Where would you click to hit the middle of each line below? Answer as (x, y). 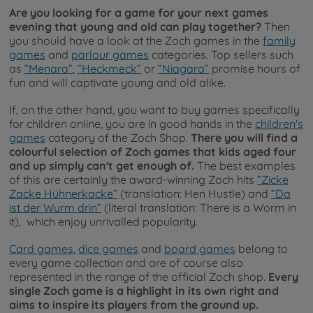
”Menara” (49, 68)
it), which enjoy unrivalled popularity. (103, 221)
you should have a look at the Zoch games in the (136, 40)
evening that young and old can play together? (135, 26)
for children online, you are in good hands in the (132, 123)
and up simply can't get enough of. (102, 165)
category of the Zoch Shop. (118, 137)
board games (200, 248)
